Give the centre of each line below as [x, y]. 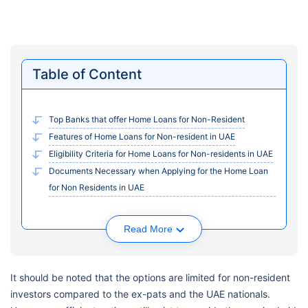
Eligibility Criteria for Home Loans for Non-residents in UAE [161, 154]
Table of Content [87, 74]
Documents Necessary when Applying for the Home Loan [158, 171]
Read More [148, 229]
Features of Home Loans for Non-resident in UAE [142, 136]
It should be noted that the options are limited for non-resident [150, 277]
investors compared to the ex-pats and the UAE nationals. [140, 294]
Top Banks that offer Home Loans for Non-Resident [147, 119]
